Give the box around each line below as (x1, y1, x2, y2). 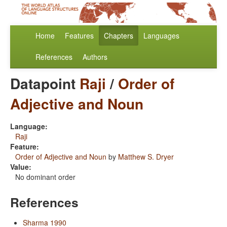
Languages (143, 30, 179, 41)
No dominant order (15, 172, 75, 182)
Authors (83, 52, 107, 62)
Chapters (104, 30, 133, 41)
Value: (10, 162, 31, 172)
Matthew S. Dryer (118, 152, 174, 162)
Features (65, 30, 94, 41)
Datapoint (10, 73, 80, 94)
